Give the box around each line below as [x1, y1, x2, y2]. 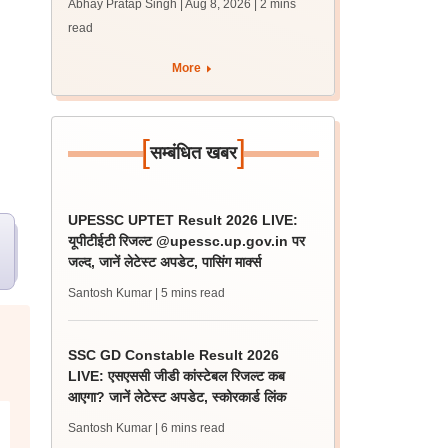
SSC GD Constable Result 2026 [68, 347, 280, 363]
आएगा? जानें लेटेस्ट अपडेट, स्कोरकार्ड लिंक [68, 389, 287, 405]
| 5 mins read [155, 286, 226, 300]
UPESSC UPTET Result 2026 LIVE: [68, 212, 299, 228]
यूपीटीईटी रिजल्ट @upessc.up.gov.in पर [68, 233, 306, 249]
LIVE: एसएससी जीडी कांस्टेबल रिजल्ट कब [68, 368, 286, 384]
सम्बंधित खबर [149, 143, 237, 163]
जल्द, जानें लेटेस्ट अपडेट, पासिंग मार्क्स [68, 254, 262, 270]
